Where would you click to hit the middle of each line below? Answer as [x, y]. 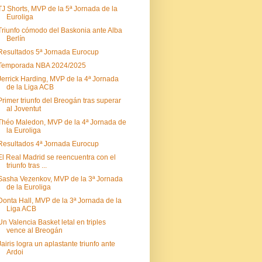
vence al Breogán [34, 230]
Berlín [15, 39]
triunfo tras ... [26, 166]
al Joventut [23, 109]
